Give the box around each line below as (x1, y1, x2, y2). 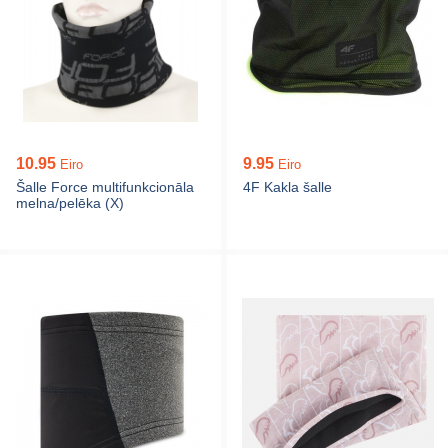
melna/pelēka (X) (16, 195, 124, 211)
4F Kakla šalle (243, 179, 332, 195)
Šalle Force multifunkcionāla (16, 179, 194, 195)
